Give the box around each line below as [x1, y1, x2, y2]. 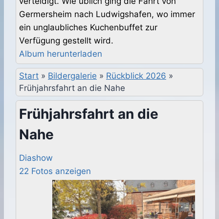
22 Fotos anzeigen [19, 166, 91, 176]
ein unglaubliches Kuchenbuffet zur [19, 22, 157, 33]
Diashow [19, 153, 53, 163]
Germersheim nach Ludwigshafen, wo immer [19, 9, 195, 20]
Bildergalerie [48, 71, 97, 81]
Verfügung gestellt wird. [19, 36, 113, 46]
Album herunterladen [19, 49, 102, 59]
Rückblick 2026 [106, 71, 166, 81]
